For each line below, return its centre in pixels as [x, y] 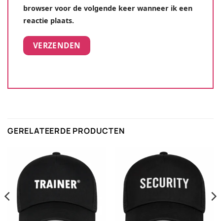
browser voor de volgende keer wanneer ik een [108, 8]
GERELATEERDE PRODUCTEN [66, 131]
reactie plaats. [49, 20]
